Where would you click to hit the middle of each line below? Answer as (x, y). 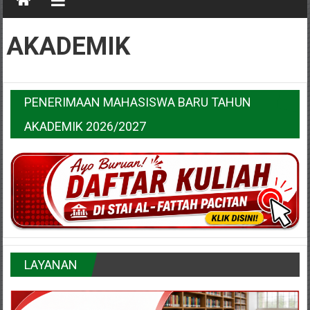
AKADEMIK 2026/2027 (85, 127)
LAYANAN (51, 265)
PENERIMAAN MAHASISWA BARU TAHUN (138, 102)
